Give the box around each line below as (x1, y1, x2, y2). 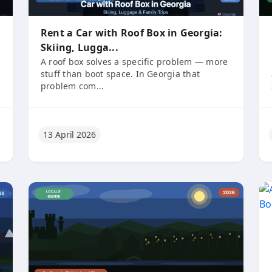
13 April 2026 (43, 128, 96, 140)
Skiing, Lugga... (41, 41, 118, 54)
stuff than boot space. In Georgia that (41, 68, 200, 80)
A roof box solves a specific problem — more (41, 56, 228, 67)
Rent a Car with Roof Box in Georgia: (41, 26, 223, 39)
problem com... (41, 80, 104, 92)
